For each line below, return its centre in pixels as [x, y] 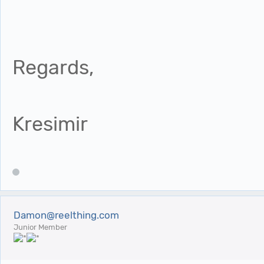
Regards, [53, 67]
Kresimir [50, 124]
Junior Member [40, 227]
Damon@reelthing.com [66, 215]
